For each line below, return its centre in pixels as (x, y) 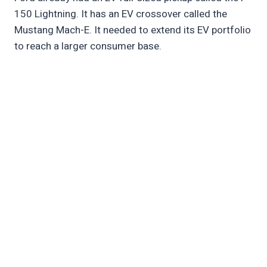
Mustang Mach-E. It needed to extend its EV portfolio (133, 30)
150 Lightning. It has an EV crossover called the (121, 14)
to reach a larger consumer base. (88, 46)
